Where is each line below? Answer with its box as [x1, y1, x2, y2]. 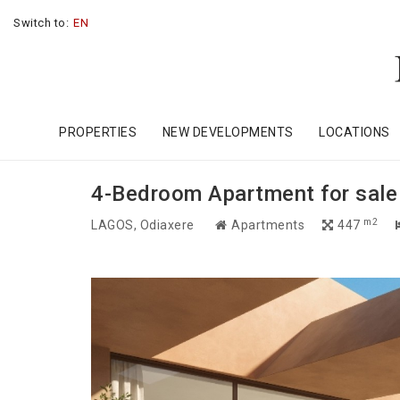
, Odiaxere [133, 218, 197, 233]
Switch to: [13, 16, 69, 29]
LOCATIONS [319, 125, 390, 140]
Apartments [228, 218, 304, 233]
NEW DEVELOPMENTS [162, 125, 294, 140]
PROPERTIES [59, 125, 137, 140]
